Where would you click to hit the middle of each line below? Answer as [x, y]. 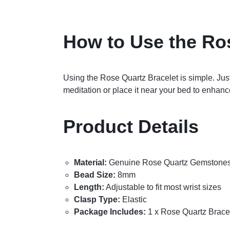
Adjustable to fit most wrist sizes [162, 187]
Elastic [133, 199]
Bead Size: [94, 175]
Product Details [131, 126]
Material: [90, 162]
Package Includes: [110, 212]
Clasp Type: [97, 199]
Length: [89, 187]
